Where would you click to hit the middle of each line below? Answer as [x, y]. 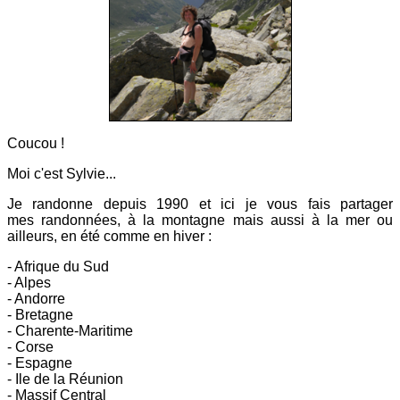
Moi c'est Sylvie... [62, 174]
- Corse [30, 347]
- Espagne [40, 363]
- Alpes [29, 283]
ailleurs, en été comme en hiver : [109, 237]
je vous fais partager [319, 204]
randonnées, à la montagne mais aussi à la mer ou [213, 221]
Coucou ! [36, 144]
